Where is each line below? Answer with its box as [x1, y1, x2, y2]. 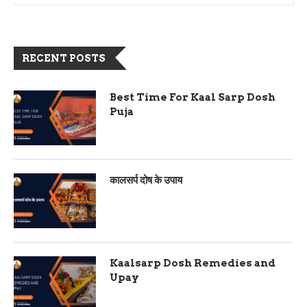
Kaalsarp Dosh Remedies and [110, 257, 275, 269]
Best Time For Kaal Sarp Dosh [110, 91, 275, 103]
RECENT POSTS [22, 53, 106, 64]
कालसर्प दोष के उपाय [110, 174, 182, 186]
